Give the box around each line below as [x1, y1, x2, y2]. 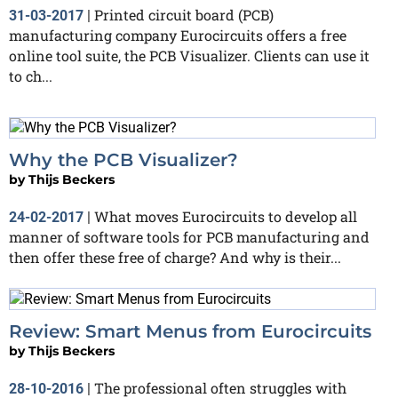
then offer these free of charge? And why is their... [9, 248, 341, 267]
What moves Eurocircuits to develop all [94, 207, 357, 227]
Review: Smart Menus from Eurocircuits [9, 321, 371, 343]
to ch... [9, 66, 52, 85]
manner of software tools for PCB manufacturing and [9, 227, 370, 247]
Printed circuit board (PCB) [94, 4, 274, 24]
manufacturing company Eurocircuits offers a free [9, 25, 346, 44]
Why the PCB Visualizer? [9, 149, 238, 171]
